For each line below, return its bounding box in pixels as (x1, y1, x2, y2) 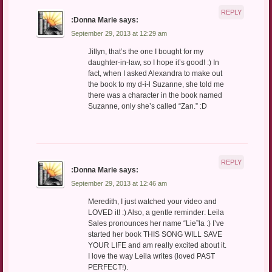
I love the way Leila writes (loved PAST (87, 252, 215, 261)
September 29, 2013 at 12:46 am (71, 180, 168, 188)
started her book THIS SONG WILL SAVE (87, 230, 222, 239)
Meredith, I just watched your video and (87, 197, 217, 206)
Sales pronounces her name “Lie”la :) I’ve (87, 219, 224, 228)
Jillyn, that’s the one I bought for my (87, 47, 203, 56)
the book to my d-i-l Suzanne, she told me (87, 80, 224, 89)
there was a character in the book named (87, 91, 222, 100)
